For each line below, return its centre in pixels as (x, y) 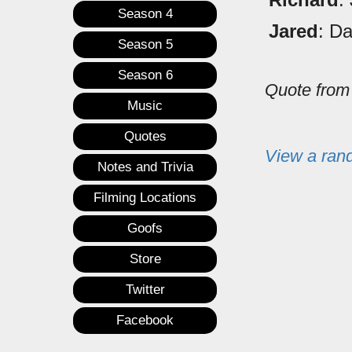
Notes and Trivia (145, 167)
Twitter (145, 290)
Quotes (145, 137)
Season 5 (145, 45)
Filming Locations (145, 198)
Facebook (145, 321)
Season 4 (145, 14)
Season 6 (145, 75)
